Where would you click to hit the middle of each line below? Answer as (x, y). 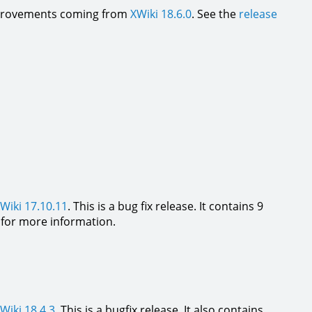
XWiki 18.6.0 (161, 14)
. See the (215, 14)
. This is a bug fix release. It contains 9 (165, 206)
